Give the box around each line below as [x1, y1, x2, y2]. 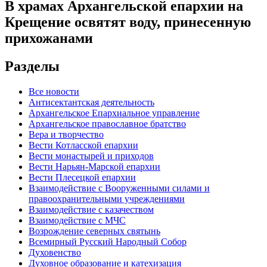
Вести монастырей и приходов [29, 150, 154, 161]
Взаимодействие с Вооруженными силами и [29, 182, 210, 193]
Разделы [5, 58, 60, 74]
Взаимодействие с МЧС [29, 215, 126, 225]
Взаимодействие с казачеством [29, 204, 154, 215]
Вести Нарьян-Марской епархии [29, 161, 160, 172]
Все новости [29, 86, 79, 97]
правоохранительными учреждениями [29, 193, 185, 204]
